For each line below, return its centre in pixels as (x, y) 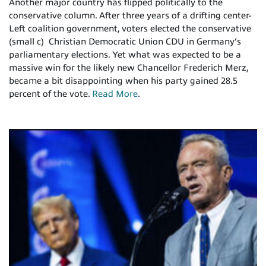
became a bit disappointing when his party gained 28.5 (123, 81)
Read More (115, 94)
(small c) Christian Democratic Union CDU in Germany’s (125, 42)
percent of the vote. (50, 94)
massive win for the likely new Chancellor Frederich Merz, (129, 68)
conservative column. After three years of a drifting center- (130, 16)
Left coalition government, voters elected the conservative (130, 29)
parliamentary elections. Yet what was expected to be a (125, 55)
